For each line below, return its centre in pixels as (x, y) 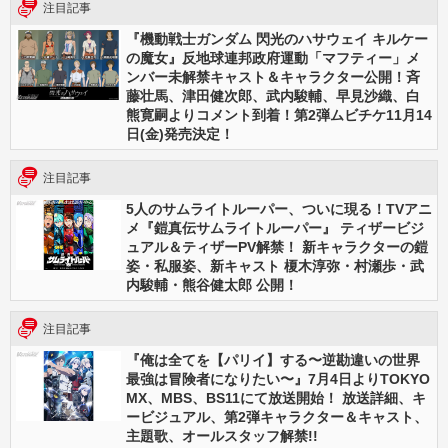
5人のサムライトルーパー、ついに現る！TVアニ (279, 209)
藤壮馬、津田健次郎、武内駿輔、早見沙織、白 (273, 96)
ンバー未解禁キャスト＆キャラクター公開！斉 (273, 77)
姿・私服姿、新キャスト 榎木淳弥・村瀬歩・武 (275, 266)
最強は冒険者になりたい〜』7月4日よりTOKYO (278, 379)
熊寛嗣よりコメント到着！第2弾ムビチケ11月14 (279, 115)
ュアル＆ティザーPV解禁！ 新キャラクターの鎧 (277, 247)
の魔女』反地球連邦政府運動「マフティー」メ (273, 58)
